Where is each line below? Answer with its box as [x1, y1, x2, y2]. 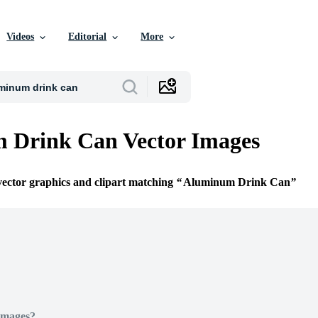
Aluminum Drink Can [183, 176, 290, 189]
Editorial [68, 31, 107, 42]
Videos [6, 31, 35, 42]
